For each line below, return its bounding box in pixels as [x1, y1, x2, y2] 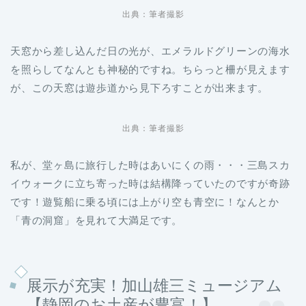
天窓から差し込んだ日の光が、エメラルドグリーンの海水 [10, 45, 290, 57]
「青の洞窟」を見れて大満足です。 [10, 214, 183, 227]
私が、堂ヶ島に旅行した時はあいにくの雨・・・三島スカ [10, 159, 290, 171]
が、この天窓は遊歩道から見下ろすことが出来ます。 [10, 82, 269, 94]
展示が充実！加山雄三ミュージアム [27, 276, 282, 294]
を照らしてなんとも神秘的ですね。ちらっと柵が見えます [10, 64, 290, 76]
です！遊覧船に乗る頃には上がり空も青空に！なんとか [10, 196, 279, 208]
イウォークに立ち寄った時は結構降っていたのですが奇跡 [10, 178, 290, 190]
